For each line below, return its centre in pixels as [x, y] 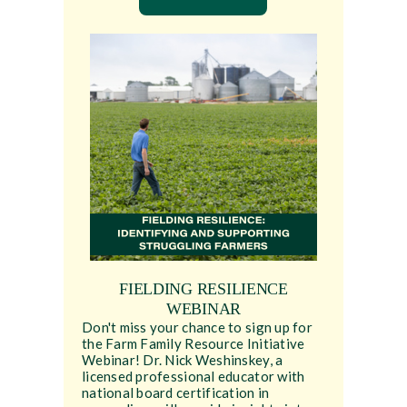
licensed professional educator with [193, 377]
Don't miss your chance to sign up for [197, 328]
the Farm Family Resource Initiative [193, 344]
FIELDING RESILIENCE [203, 289]
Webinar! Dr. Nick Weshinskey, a [182, 360]
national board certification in [175, 393]
